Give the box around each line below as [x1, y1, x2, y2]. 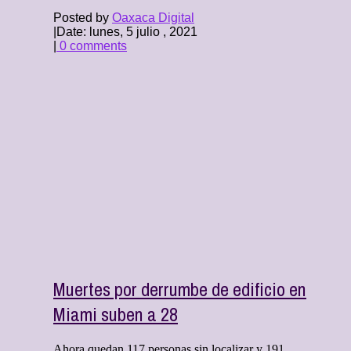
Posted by [53, 11, 112, 25]
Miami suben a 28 [53, 302, 178, 327]
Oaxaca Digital [112, 11, 194, 25]
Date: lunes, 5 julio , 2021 [56, 25, 197, 39]
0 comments [56, 39, 127, 53]
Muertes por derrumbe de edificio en [53, 277, 306, 302]
